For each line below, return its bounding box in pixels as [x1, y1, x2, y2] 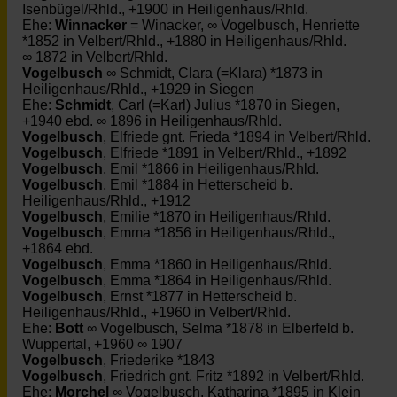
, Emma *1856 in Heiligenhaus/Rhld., [103, 225, 335, 240]
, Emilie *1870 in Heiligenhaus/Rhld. [103, 209, 331, 224]
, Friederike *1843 [103, 353, 214, 368]
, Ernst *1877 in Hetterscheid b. [103, 289, 297, 304]
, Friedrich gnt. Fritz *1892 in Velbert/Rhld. [103, 369, 364, 384]
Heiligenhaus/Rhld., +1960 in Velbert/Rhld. [22, 305, 291, 320]
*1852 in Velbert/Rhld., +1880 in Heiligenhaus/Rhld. [22, 34, 346, 49]
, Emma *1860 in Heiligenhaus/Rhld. [103, 257, 331, 272]
